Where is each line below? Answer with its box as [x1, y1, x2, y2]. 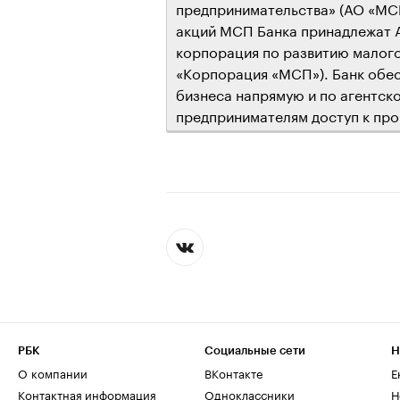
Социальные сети [204, 345, 305, 356]
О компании [18, 363, 87, 381]
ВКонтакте [204, 363, 262, 381]
